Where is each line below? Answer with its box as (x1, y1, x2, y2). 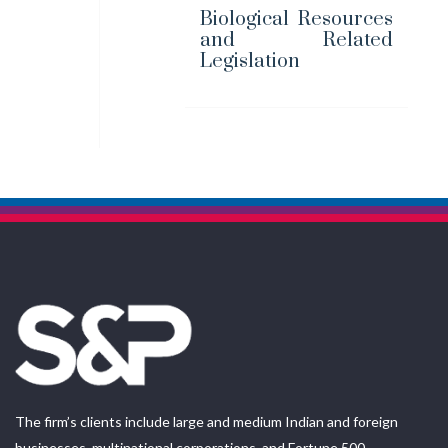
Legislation (199, 48, 300, 74)
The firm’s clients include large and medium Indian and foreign (15, 412, 398, 430)
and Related (199, 27, 393, 53)
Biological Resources (199, 6, 393, 32)
